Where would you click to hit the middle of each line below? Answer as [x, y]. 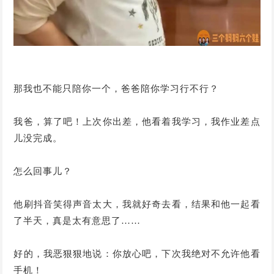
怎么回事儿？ [43, 172]
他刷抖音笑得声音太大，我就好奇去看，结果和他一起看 [137, 205]
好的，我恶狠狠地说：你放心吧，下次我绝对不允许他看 [137, 254]
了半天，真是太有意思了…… [77, 221]
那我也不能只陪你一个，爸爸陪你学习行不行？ [117, 89]
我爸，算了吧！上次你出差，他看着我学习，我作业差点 [137, 122]
